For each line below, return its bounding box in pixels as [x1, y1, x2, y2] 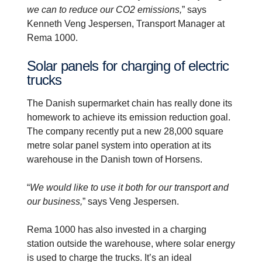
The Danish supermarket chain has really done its [27, 98, 232, 108]
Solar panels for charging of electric [27, 57, 36, 74]
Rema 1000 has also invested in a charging [27, 224, 206, 235]
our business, [27, 196, 82, 206]
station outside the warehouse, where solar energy [27, 238, 235, 249]
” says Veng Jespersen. [82, 196, 179, 206]
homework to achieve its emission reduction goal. [27, 112, 230, 122]
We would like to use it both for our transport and [30, 182, 229, 192]
